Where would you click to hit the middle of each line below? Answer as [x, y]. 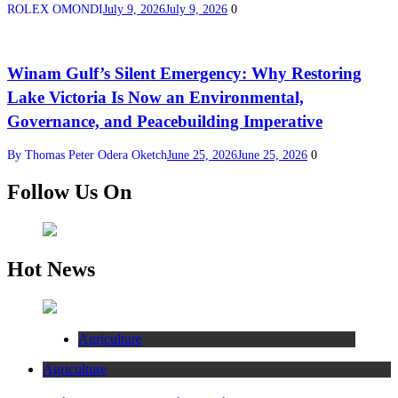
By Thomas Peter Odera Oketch [87, 155]
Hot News [51, 270]
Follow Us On [69, 192]
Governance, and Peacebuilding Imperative [165, 121]
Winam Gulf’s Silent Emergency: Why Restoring [184, 73]
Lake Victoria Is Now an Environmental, [155, 97]
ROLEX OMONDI [55, 9]
